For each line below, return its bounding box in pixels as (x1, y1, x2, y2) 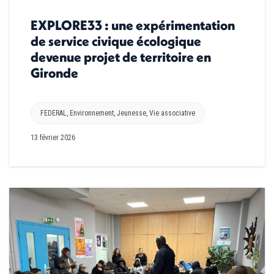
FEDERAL (40, 109, 67, 118)
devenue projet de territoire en (31, 48, 211, 66)
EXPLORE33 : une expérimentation (31, 17, 235, 34)
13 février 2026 (31, 133, 75, 143)
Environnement (70, 109, 114, 118)
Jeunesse (117, 109, 146, 118)
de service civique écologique (31, 32, 201, 50)
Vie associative (149, 109, 195, 118)
